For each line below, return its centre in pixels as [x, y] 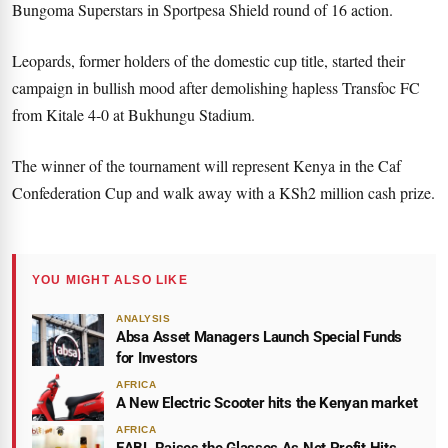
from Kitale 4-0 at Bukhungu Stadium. [133, 114]
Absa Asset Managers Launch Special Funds [259, 337]
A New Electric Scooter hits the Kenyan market [267, 403]
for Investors [157, 358]
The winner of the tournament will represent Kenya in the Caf [206, 165]
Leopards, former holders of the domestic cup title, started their [208, 60]
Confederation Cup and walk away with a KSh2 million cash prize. [223, 192]
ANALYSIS [143, 318]
